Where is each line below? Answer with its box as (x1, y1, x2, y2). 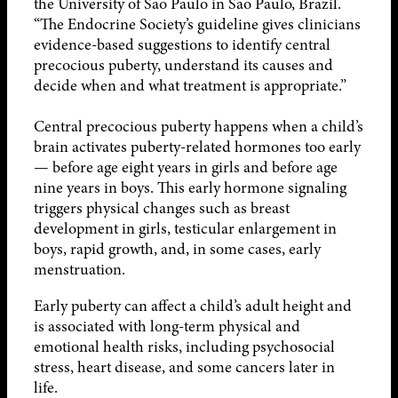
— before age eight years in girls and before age (34, 155, 338, 178)
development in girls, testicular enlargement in (34, 217, 337, 239)
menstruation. (34, 258, 136, 280)
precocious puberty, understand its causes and (34, 53, 333, 76)
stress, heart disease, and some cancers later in (34, 355, 335, 378)
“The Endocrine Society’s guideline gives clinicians (34, 12, 361, 35)
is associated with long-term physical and (34, 314, 300, 337)
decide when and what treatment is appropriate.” (34, 74, 350, 96)
